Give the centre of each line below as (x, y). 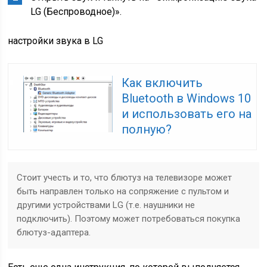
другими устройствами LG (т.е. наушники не (106, 205)
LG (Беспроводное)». (76, 12)
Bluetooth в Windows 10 (187, 98)
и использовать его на (187, 114)
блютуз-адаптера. (54, 232)
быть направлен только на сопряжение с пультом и (123, 191)
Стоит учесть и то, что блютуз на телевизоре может (125, 178)
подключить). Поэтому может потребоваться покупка (129, 219)
